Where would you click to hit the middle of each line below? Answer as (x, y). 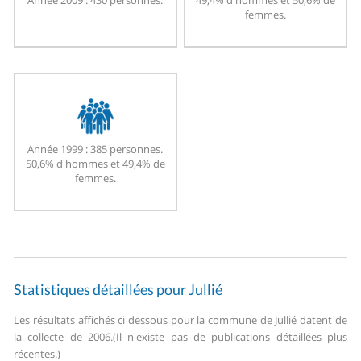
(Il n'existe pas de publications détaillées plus (230, 337)
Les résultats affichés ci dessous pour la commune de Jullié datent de (180, 320)
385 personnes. (126, 149)
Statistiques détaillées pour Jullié (118, 290)
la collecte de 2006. (64, 337)
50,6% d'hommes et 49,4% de (95, 164)
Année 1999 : (58, 149)
